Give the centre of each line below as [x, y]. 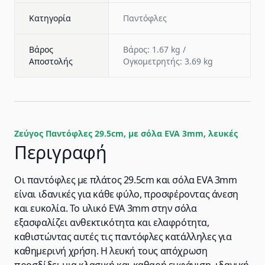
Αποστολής [51, 61]
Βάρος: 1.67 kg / [154, 49]
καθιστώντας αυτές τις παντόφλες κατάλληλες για [123, 237]
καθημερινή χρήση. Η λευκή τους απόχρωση [111, 251]
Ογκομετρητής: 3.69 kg [168, 61]
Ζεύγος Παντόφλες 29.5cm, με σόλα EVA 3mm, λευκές [126, 133]
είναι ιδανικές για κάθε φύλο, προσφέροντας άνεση [126, 194]
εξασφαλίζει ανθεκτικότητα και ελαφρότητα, [112, 222]
